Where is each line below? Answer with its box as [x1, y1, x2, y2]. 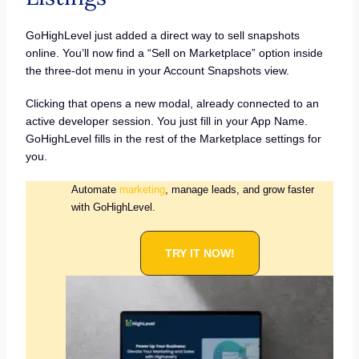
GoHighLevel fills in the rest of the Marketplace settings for [25, 132, 321, 146]
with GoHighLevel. [71, 200, 155, 213]
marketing [119, 183, 165, 196]
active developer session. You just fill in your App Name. [25, 115, 308, 128]
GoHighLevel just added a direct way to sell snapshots [25, 28, 300, 42]
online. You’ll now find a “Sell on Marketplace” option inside [25, 46, 323, 59]
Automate [71, 183, 119, 196]
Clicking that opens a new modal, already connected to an [25, 97, 319, 111]
